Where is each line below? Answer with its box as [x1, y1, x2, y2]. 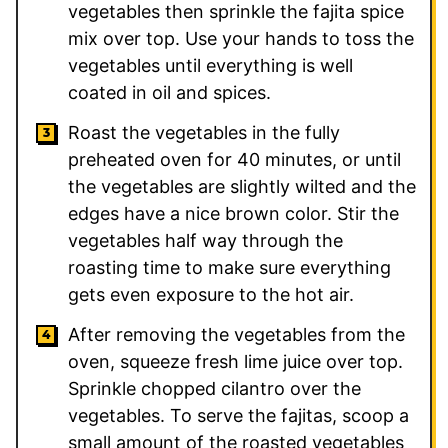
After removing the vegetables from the [68, 324, 405, 346]
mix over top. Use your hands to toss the [68, 28, 414, 50]
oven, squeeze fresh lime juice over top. [68, 351, 403, 373]
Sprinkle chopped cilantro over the [68, 378, 361, 400]
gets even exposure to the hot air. [68, 284, 354, 306]
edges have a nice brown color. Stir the [68, 203, 399, 225]
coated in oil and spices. [68, 82, 271, 104]
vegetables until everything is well [68, 55, 353, 77]
